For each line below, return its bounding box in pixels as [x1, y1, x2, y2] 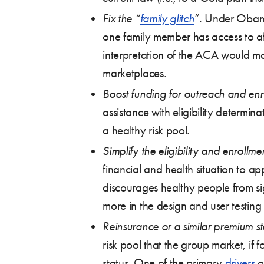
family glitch [140, 11, 194, 25]
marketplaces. [103, 65, 167, 80]
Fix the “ [103, 11, 140, 25]
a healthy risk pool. [103, 123, 190, 137]
